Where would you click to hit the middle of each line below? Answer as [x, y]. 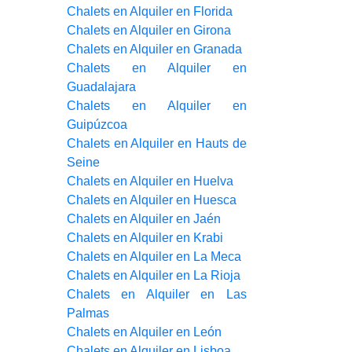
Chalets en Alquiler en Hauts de [156, 143]
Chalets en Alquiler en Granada [154, 49]
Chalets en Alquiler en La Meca [154, 257]
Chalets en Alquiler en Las [156, 294]
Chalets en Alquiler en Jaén [143, 219]
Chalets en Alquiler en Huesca [151, 200]
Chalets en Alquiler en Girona [148, 30]
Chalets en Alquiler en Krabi [145, 238]
